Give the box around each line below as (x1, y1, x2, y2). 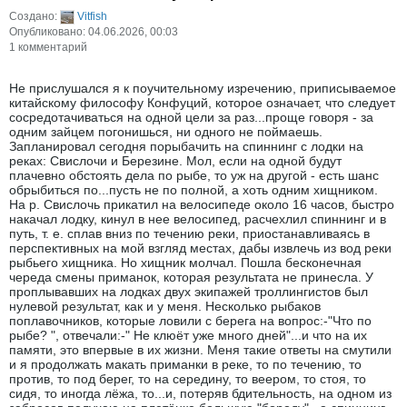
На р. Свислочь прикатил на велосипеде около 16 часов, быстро (9, 197, 394, 213)
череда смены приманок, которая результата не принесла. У (9, 270, 373, 285)
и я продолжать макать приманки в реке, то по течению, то (9, 357, 362, 372)
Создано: (9, 10, 60, 23)
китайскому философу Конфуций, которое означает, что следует (9, 95, 395, 111)
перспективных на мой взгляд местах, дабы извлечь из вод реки (9, 241, 392, 256)
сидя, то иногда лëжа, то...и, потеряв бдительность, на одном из (9, 386, 392, 402)
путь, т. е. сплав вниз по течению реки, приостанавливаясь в (9, 226, 370, 242)
